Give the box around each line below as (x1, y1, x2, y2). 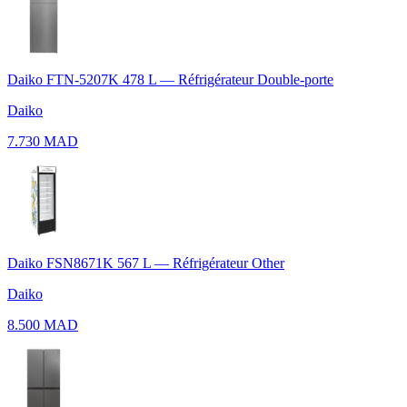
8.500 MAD (7, 316, 78, 333)
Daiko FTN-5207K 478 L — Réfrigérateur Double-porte (7, 71, 333, 87)
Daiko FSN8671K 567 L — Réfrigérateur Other (7, 254, 284, 271)
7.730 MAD (7, 133, 78, 149)
